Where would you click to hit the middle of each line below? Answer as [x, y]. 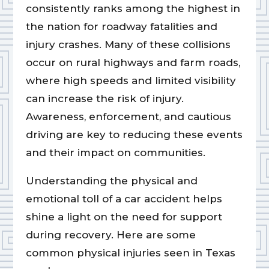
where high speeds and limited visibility [131, 81]
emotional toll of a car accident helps [124, 199]
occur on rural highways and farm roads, [133, 63]
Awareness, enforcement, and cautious [128, 117]
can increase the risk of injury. [104, 99]
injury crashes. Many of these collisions [128, 45]
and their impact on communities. [115, 153]
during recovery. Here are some [110, 235]
